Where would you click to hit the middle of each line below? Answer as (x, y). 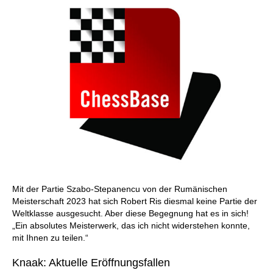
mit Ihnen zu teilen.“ (50, 238)
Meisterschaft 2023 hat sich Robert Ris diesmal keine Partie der (135, 201)
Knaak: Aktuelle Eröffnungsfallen (91, 263)
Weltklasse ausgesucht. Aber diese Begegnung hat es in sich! (130, 213)
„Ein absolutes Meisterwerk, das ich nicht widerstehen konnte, (131, 225)
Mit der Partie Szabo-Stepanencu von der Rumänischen (120, 189)
